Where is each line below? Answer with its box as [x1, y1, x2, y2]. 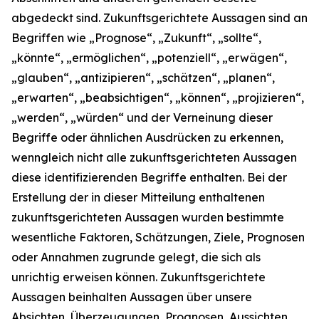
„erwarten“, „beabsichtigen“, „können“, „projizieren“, [11, 90, 304, 105]
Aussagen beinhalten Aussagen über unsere [11, 290, 252, 304]
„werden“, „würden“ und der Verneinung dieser [11, 110, 273, 125]
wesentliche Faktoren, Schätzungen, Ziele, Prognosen [11, 230, 305, 244]
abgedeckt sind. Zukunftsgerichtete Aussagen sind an [11, 11, 308, 25]
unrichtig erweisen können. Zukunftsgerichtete [11, 270, 266, 284]
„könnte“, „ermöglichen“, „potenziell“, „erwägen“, [11, 51, 287, 65]
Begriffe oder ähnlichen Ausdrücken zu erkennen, [11, 130, 283, 145]
